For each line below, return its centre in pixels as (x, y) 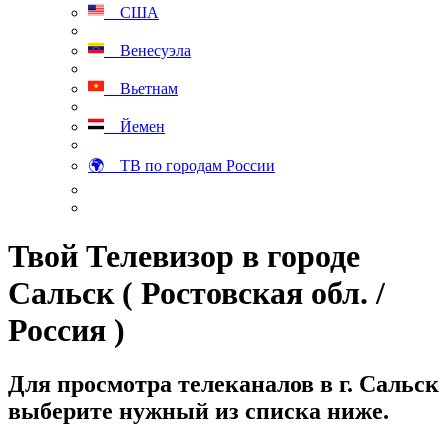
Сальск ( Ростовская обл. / (196, 293)
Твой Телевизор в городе (184, 256)
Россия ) (66, 330)
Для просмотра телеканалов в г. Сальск (223, 383)
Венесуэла (147, 50)
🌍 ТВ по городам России (181, 165)
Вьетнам (141, 88)
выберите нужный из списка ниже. (198, 410)
